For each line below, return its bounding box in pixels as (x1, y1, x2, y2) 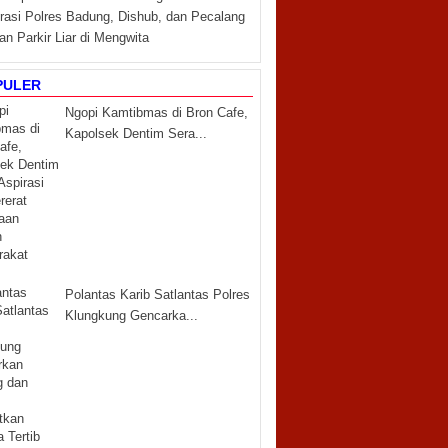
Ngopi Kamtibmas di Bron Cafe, (64, 105, 248, 120)
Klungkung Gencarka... (64, 308, 198, 323)
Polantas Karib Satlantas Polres (64, 287, 250, 302)
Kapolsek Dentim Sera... (64, 126, 207, 141)
